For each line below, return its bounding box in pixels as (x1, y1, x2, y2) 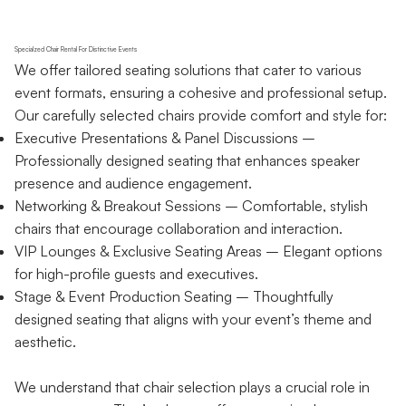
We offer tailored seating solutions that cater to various (14, 61, 362, 80)
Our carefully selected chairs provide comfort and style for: (14, 106, 388, 125)
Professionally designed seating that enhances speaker (14, 151, 361, 170)
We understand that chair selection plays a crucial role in (14, 378, 371, 397)
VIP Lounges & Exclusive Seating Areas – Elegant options (14, 242, 383, 261)
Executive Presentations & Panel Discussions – (14, 129, 316, 148)
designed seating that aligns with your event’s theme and (14, 310, 372, 329)
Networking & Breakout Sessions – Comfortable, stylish (14, 197, 369, 216)
